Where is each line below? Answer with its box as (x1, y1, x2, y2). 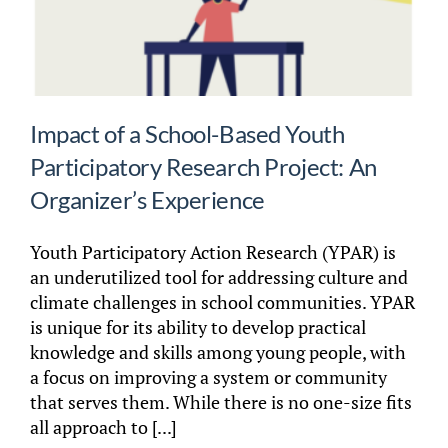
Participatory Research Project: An (29, 151, 377, 181)
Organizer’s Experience (29, 184, 265, 214)
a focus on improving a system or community (29, 364, 387, 389)
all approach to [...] (29, 414, 177, 439)
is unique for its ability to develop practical (29, 314, 366, 339)
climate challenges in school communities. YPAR (29, 289, 415, 314)
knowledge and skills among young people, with (29, 339, 406, 364)
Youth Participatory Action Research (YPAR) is (29, 239, 396, 264)
